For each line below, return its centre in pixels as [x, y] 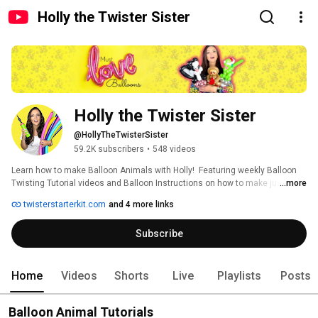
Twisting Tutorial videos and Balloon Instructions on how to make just [148, 183]
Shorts [132, 276]
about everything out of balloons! [76, 196]
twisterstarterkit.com [64, 205]
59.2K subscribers [109, 149]
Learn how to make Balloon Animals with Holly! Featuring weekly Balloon [154, 171]
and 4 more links [141, 205]
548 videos [174, 149]
